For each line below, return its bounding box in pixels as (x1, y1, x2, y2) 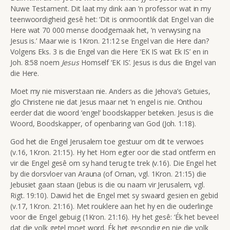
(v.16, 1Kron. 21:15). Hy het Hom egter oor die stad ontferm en (10, 147, 216, 157)
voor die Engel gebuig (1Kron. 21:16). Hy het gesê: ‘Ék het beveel (10, 212, 219, 222)
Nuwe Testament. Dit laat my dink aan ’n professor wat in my (10, 3, 212, 13)
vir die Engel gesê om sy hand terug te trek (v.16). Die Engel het (10, 158, 217, 168)
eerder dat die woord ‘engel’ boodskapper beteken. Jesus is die (10, 107, 214, 118)
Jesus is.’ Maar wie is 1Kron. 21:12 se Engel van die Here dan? (10, 35, 209, 46)
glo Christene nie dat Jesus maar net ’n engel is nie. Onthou (10, 97, 202, 107)
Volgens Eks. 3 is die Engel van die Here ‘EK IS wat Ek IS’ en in (10, 46, 208, 56)
